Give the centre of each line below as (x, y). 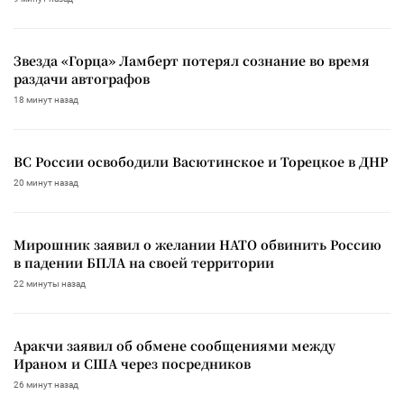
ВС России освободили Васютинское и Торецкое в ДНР (201, 161)
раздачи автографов (82, 78)
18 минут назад (46, 99)
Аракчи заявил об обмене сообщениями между (174, 345)
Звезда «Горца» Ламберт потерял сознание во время (192, 60)
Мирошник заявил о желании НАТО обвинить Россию (197, 244)
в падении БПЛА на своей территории (144, 262)
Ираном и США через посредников (132, 363)
